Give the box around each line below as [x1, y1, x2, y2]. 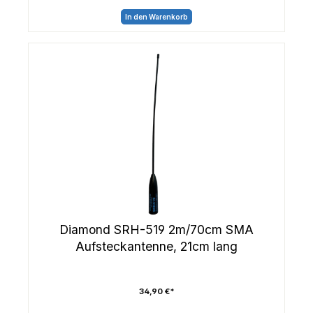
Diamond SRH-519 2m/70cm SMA [59, 221, 254, 237]
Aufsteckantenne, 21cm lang [75, 238, 238, 254]
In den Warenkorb [125, 13, 188, 22]
